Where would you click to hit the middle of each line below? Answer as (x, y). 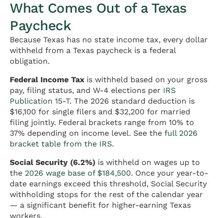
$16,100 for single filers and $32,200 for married (100, 112)
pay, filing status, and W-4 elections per (86, 91)
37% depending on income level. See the (87, 133)
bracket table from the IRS (61, 144)
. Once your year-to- (170, 173)
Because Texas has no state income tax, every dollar (109, 40)
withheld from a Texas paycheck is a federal (93, 51)
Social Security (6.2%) (53, 163)
